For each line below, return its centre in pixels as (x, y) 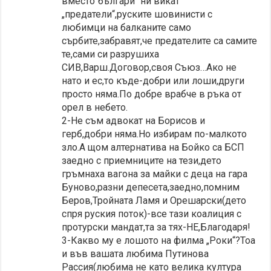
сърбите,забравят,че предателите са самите (160, 41)
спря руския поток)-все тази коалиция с (152, 214)
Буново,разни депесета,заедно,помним (151, 187)
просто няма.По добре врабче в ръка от (152, 94)
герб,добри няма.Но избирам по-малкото (155, 134)
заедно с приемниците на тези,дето (142, 160)
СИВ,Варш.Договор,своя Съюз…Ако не (149, 67)
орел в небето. (95, 107)
